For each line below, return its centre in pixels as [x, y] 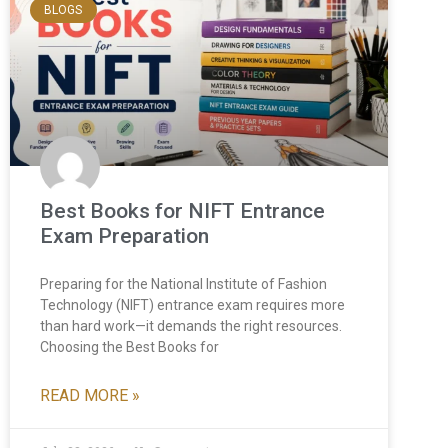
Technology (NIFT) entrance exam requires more [192, 304]
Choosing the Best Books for [129, 346]
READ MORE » [90, 395]
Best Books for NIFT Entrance [182, 210]
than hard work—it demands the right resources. [191, 325]
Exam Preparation [124, 235]
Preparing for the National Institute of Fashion [183, 283]
